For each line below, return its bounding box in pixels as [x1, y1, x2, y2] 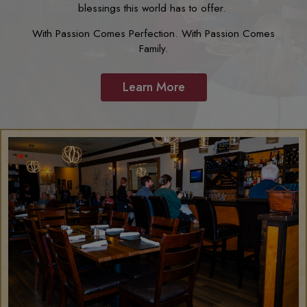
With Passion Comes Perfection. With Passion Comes [32, 26, 275, 41]
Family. [138, 41, 169, 56]
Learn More [122, 78, 185, 96]
